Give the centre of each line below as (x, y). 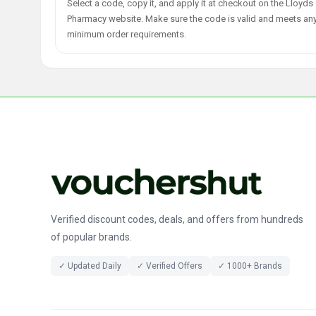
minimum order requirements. (127, 34)
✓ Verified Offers (170, 266)
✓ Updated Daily (90, 266)
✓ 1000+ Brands (250, 266)
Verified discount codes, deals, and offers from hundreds (177, 220)
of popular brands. (91, 237)
